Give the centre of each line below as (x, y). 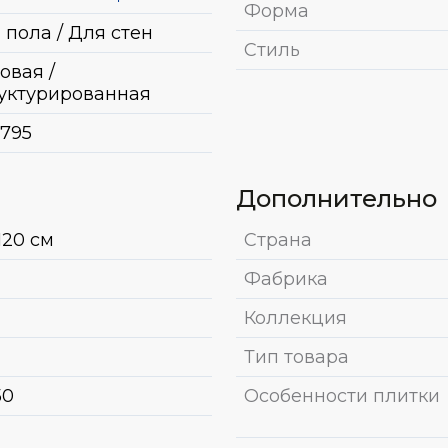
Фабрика (286, 278)
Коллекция (295, 317)
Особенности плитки (342, 395)
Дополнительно (336, 198)
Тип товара (296, 356)
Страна (278, 239)
